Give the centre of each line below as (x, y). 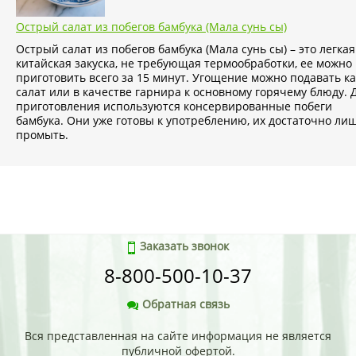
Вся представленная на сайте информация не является (178, 336)
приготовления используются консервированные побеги (174, 106)
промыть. (42, 135)
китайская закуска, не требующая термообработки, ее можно (184, 64)
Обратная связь (186, 304)
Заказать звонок (184, 246)
